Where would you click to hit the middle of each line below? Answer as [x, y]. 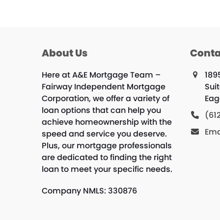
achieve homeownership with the [107, 122]
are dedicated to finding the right [107, 157]
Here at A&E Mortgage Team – [101, 75]
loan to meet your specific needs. [107, 169]
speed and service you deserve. [104, 134]
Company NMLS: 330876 [89, 191]
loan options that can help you [101, 110]
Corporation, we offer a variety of [105, 98]
